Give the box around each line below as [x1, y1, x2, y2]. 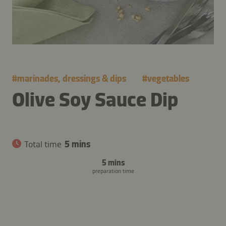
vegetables [147, 73, 189, 84]
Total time [24, 138, 62, 150]
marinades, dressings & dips [17, 73, 126, 84]
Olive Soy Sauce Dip [12, 87, 178, 111]
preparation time [92, 167, 134, 175]
